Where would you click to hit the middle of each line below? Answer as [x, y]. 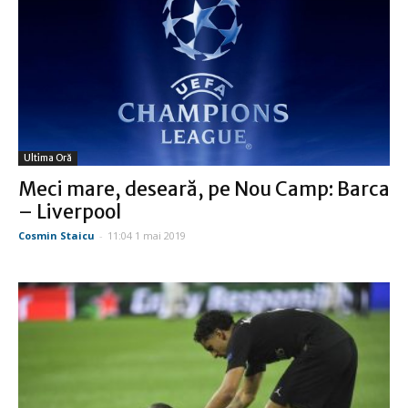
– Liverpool [70, 211]
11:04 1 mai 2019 [147, 235]
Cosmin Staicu [56, 235]
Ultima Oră [48, 158]
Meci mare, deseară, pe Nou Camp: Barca [204, 189]
